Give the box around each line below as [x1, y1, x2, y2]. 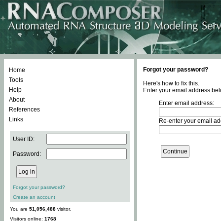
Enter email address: [159, 100, 214, 107]
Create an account [13, 194, 55, 200]
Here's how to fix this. [143, 80, 199, 87]
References [9, 106, 40, 113]
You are [10, 206, 29, 212]
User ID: [13, 136, 35, 143]
